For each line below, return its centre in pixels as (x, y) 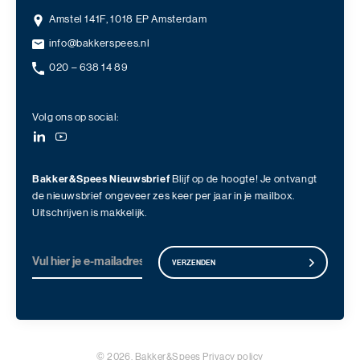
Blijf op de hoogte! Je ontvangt (243, 180)
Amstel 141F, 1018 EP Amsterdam (128, 20)
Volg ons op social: (76, 118)
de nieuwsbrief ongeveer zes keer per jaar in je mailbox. (164, 197)
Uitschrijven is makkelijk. (90, 214)
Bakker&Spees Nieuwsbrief (101, 179)
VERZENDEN (194, 262)
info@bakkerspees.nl (100, 44)
